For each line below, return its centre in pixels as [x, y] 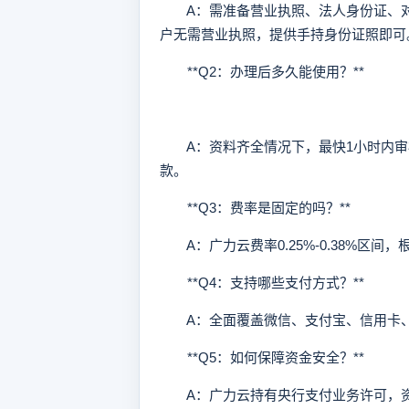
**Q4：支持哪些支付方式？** [262, 283]
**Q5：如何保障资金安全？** [262, 357]
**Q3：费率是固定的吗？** [255, 208]
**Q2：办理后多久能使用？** [262, 72]
